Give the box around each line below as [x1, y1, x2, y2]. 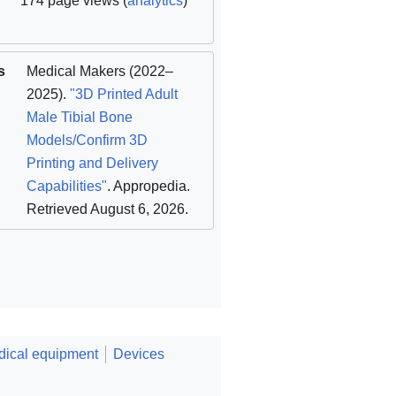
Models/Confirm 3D [26, 132, 148, 148]
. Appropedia [106, 178, 187, 194]
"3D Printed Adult [69, 86, 178, 102]
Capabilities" [26, 178, 107, 194]
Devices [113, 346, 164, 362]
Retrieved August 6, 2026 [26, 201, 185, 217]
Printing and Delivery [26, 155, 158, 171]
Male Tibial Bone [26, 109, 133, 125]
